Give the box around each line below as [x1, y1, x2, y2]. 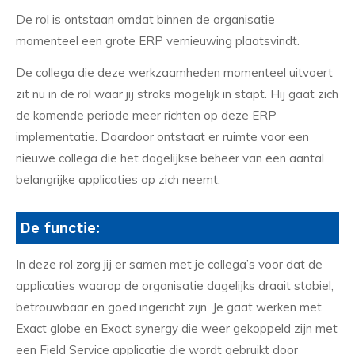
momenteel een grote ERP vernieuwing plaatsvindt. [16, 33, 300, 49]
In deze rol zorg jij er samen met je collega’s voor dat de [16, 257, 323, 273]
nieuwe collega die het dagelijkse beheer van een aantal [16, 150, 324, 166]
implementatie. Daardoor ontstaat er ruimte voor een [16, 128, 309, 144]
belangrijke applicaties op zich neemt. [16, 171, 220, 187]
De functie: [20, 219, 100, 237]
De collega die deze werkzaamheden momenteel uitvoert [16, 64, 333, 80]
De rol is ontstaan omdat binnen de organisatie [16, 12, 275, 28]
